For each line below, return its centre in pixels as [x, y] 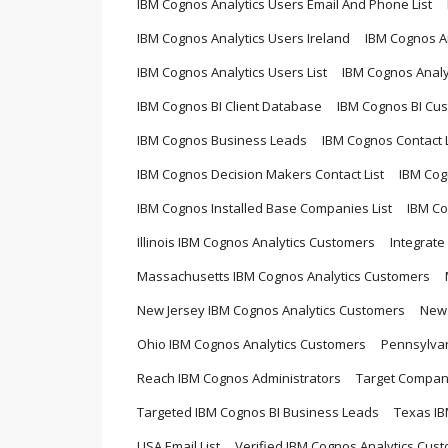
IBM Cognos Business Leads [222, 139]
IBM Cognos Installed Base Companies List [264, 207]
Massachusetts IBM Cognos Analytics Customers [283, 275]
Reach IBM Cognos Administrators [239, 377]
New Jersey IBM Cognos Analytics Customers [271, 309]
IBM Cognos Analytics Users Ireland [243, 37]
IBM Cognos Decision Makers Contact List [260, 173]
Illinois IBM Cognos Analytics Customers [256, 241]
